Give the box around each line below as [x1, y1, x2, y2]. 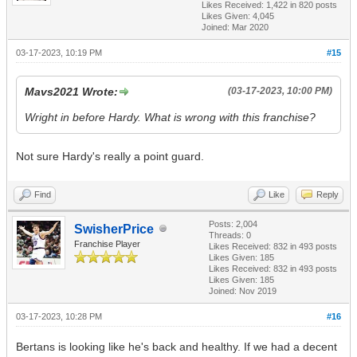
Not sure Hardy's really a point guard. [16, 149, 204, 163]
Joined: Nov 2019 [209, 285, 277, 296]
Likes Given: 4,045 [202, 10, 274, 21]
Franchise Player [74, 238, 140, 249]
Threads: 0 [209, 229, 251, 240]
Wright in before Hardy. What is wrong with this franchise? [25, 110, 316, 124]
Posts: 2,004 [209, 218, 257, 229]
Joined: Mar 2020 [202, 22, 269, 32]
